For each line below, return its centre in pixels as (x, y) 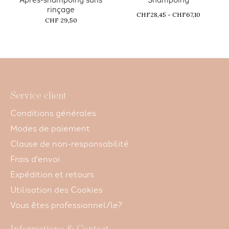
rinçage (61, 9)
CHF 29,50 (61, 20)
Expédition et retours (52, 174)
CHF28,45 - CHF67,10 (168, 14)
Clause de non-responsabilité (70, 143)
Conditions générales (53, 113)
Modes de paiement (50, 128)
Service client (38, 97)
